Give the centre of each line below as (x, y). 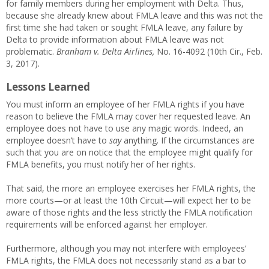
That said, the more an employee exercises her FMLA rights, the (131, 188)
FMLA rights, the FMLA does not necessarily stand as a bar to (126, 260)
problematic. (31, 51)
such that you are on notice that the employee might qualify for (129, 152)
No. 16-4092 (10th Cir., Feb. (208, 51)
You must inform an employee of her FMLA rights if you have (125, 104)
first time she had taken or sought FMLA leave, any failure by (124, 27)
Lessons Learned (48, 87)
